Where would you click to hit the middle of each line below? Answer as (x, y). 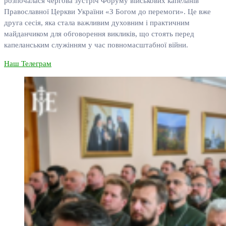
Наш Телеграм (28, 64)
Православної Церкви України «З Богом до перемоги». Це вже (107, 12)
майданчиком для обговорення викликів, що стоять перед (99, 34)
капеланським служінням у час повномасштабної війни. (96, 45)
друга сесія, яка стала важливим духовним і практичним (97, 23)
